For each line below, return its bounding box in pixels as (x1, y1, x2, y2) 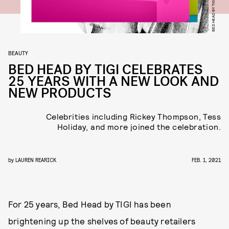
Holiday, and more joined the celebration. (57, 122, 221, 131)
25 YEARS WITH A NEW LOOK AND (8, 73, 219, 90)
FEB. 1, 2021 (192, 156, 221, 163)
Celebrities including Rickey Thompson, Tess (45, 111, 221, 121)
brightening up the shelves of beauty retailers (8, 216, 196, 226)
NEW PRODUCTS (8, 84, 111, 102)
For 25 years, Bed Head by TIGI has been (8, 199, 171, 209)
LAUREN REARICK (15, 156, 56, 163)
